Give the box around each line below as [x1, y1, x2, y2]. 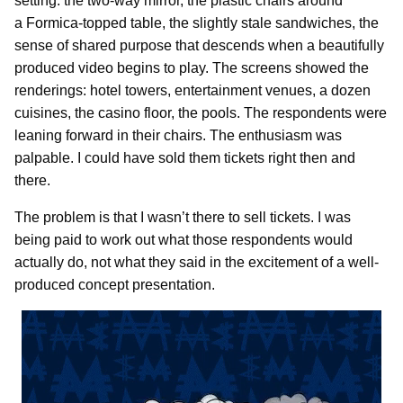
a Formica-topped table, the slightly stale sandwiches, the [14, 14, 379, 31]
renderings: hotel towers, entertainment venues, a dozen [14, 82, 371, 98]
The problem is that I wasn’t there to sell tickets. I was [14, 209, 351, 225]
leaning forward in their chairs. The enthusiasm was [14, 127, 342, 143]
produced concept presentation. [14, 276, 215, 292]
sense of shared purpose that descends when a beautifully [14, 37, 384, 53]
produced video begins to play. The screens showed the [14, 59, 369, 76]
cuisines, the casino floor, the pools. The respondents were [14, 104, 387, 121]
